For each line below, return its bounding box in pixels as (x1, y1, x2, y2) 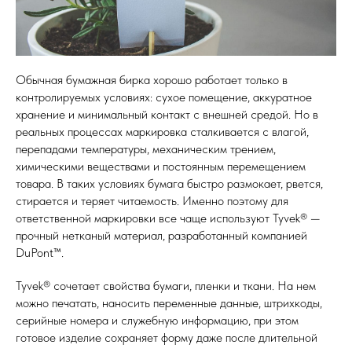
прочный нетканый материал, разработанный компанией (16, 227, 307, 243)
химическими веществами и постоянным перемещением (16, 158, 306, 174)
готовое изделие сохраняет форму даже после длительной (16, 329, 317, 345)
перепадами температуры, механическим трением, (16, 141, 276, 156)
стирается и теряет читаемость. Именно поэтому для (16, 192, 288, 208)
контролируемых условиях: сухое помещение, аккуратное (16, 89, 312, 104)
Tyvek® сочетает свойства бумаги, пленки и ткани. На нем (16, 277, 316, 293)
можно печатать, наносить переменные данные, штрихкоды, (16, 295, 322, 310)
